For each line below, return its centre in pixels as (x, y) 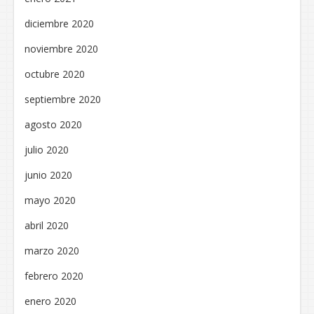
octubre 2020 (55, 74)
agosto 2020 (53, 124)
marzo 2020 (52, 250)
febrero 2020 (54, 275)
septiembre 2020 (63, 99)
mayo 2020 (50, 200)
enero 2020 (50, 301)
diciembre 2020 (59, 23)
